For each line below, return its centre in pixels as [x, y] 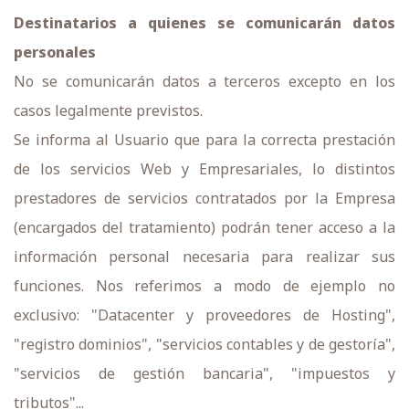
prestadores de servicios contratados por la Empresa [204, 198]
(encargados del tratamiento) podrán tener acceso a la [204, 227]
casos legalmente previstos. [108, 110]
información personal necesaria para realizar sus [204, 257]
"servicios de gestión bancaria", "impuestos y [204, 373]
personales [55, 52]
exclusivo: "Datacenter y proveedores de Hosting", [204, 315]
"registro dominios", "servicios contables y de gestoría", [204, 344]
